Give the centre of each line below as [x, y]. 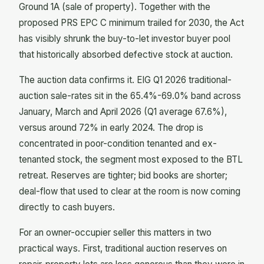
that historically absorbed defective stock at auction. [126, 54]
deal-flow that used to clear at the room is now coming [130, 191]
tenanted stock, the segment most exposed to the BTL [131, 159]
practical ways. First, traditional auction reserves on [123, 248]
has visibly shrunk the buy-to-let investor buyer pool [125, 38]
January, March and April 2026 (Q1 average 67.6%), [123, 111]
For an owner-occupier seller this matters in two [115, 232]
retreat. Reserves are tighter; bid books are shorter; [123, 175]
